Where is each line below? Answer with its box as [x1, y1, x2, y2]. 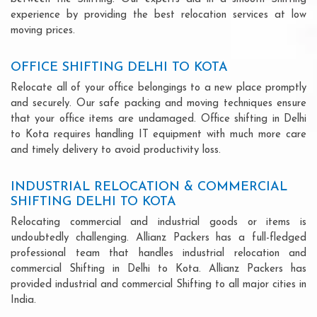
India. [11, 294, 36, 306]
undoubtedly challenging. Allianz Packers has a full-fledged [11, 232, 306, 243]
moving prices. [11, 25, 75, 36]
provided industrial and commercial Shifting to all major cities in [11, 279, 306, 290]
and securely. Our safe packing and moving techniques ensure [11, 98, 306, 109]
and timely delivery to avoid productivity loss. [11, 144, 221, 156]
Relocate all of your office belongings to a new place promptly [11, 82, 306, 93]
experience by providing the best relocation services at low [11, 9, 306, 21]
